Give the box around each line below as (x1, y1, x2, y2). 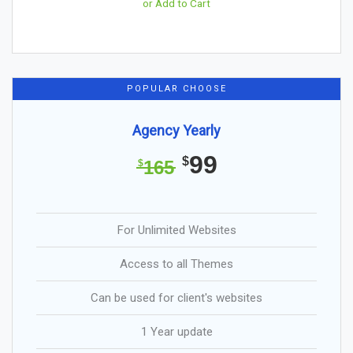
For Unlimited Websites (117, 222, 236, 237)
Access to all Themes (120, 256, 233, 271)
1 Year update (140, 324, 213, 339)
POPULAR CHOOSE (126, 83, 227, 94)
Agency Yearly (132, 121, 221, 139)
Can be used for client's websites (91, 290, 262, 305)
